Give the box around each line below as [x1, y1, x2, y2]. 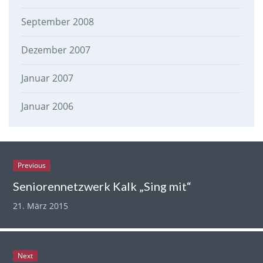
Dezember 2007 [21, 43, 90, 56]
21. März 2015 [13, 200, 69, 211]
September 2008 [21, 15, 94, 28]
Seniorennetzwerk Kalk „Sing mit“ [13, 178, 192, 193]
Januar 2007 [21, 71, 73, 85]
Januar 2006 [21, 99, 73, 113]
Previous [18, 160, 46, 170]
